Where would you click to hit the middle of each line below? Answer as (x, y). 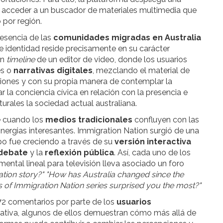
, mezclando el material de (141, 70)
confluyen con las (166, 120)
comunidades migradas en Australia (127, 38)
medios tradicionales (89, 120)
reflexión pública (79, 153)
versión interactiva (153, 142)
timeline (22, 59)
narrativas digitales (53, 70)
